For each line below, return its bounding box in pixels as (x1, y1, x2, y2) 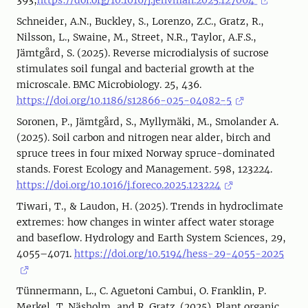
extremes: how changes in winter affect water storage (16, 216, 274, 228)
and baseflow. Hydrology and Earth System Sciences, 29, (16, 232, 286, 244)
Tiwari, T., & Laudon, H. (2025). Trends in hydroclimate (16, 200, 283, 212)
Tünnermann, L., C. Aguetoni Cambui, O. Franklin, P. (16, 285, 266, 297)
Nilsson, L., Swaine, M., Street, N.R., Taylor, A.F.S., (16, 31, 256, 43)
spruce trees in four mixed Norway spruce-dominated (16, 147, 275, 159)
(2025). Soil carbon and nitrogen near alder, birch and (16, 131, 271, 144)
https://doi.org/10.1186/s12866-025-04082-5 (16, 94, 232, 107)
